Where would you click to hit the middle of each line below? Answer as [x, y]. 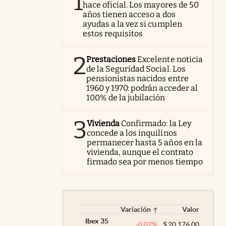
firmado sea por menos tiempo [145, 161]
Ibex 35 [97, 221]
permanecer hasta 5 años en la [145, 142]
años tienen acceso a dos [129, 14]
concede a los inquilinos [132, 133]
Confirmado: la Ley [156, 123]
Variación [135, 209]
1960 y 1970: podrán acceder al [142, 88]
